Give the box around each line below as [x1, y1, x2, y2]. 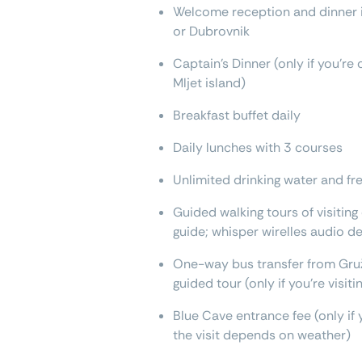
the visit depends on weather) [173, 326, 351, 344]
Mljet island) [173, 74, 246, 92]
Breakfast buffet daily [173, 107, 301, 124]
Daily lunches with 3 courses [173, 139, 343, 157]
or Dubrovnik [173, 23, 250, 40]
